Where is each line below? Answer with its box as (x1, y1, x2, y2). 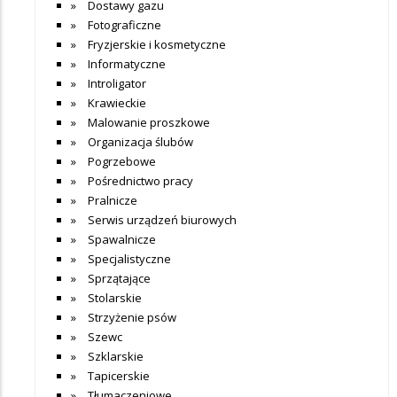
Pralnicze (88, 191, 137, 208)
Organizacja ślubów (88, 133, 193, 150)
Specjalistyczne (88, 250, 171, 267)
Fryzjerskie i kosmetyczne (88, 35, 226, 52)
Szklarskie (88, 347, 144, 364)
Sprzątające (88, 269, 151, 286)
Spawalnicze (88, 230, 156, 247)
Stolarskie (88, 289, 142, 306)
